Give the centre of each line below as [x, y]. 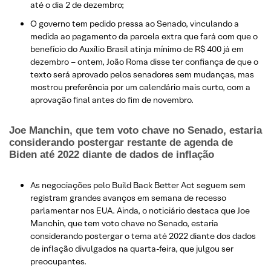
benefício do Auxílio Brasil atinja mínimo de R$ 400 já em [137, 49]
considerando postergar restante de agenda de [121, 143]
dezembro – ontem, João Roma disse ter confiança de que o [144, 62]
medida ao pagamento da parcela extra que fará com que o [144, 37]
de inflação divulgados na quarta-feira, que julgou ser [132, 249]
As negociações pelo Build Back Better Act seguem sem [138, 185]
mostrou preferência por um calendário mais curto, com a [140, 87]
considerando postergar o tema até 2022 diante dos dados [143, 236]
